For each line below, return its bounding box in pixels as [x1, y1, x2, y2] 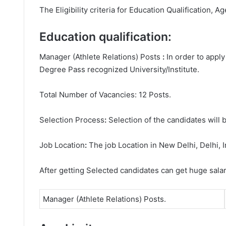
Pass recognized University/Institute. [68, 65, 199, 74]
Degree [39, 65, 66, 74]
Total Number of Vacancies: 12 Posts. [39, 90, 171, 99]
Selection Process [39, 115, 104, 125]
